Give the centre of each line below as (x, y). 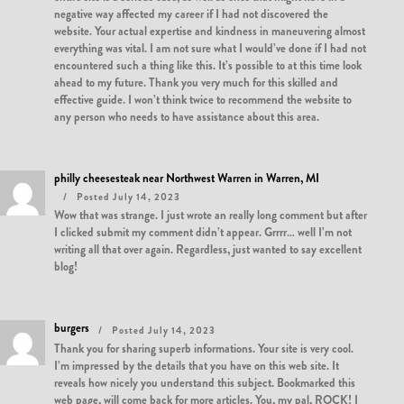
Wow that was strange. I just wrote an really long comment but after (211, 215)
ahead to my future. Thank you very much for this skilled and (196, 83)
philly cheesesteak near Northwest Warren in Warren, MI (187, 178)
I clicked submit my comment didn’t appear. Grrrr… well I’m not (203, 232)
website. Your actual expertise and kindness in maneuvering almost (210, 31)
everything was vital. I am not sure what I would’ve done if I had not (210, 48)
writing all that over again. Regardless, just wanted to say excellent (208, 249)
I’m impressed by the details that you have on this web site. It (197, 366)
